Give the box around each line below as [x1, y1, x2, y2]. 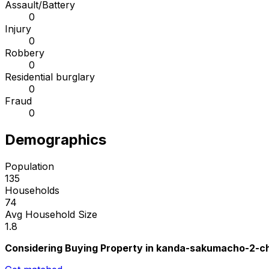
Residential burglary [5, 71, 95, 83]
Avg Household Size [5, 208, 97, 221]
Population [5, 160, 54, 173]
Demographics [5, 131, 106, 149]
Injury [5, 23, 31, 35]
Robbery [5, 47, 44, 59]
